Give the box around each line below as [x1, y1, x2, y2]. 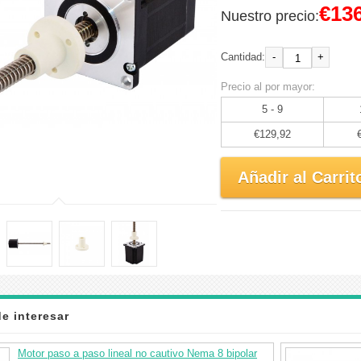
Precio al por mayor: [221, 81, 315, 93]
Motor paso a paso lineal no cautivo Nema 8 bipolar [18, 347, 257, 359]
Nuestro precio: [221, 8, 319, 24]
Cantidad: [221, 51, 265, 64]
